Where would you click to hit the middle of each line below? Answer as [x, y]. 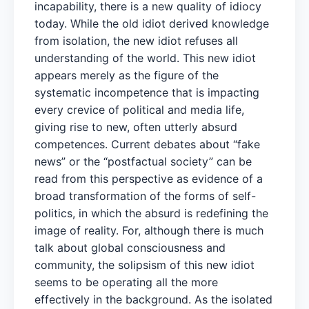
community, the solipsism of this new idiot [144, 265]
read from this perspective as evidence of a [149, 178]
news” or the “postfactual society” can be [143, 161]
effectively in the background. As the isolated [153, 299]
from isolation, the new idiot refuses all [136, 40]
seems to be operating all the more [126, 282]
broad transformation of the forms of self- [145, 196]
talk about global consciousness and [130, 247]
